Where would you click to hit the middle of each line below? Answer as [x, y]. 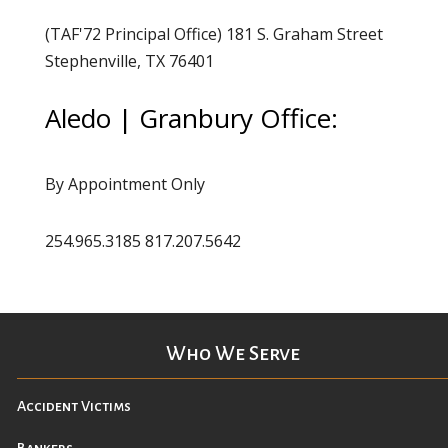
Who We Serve [232, 353]
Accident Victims [74, 406]
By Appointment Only [124, 184]
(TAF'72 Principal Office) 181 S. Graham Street [213, 34]
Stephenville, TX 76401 [129, 61]
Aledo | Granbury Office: [191, 118]
